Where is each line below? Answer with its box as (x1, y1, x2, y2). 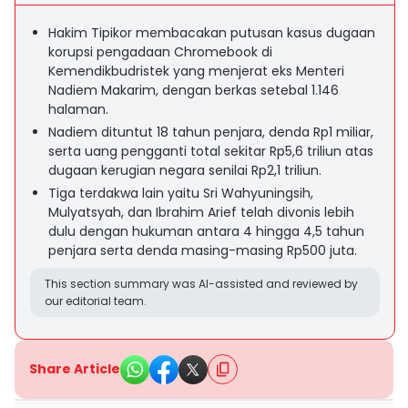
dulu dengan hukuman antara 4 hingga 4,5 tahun (48, 222, 364, 240)
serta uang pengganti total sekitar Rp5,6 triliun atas (48, 142, 373, 160)
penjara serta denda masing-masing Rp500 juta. (48, 241, 357, 260)
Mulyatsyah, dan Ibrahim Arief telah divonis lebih (48, 203, 354, 221)
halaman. (48, 100, 108, 118)
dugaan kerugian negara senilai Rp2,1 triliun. (48, 161, 321, 179)
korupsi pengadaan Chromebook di (48, 43, 272, 61)
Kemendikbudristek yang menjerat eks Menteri (48, 62, 344, 80)
